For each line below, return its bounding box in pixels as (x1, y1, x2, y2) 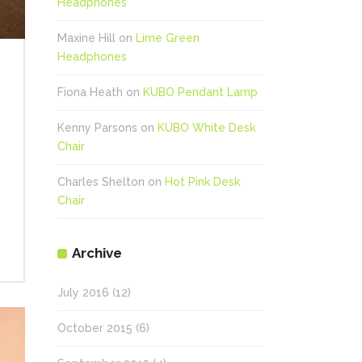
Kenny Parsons (57, 121, 137, 134)
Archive (72, 245, 122, 261)
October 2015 (57, 322, 133, 335)
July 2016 (57, 286, 109, 299)
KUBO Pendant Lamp (143, 86, 258, 99)
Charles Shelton (57, 175, 145, 188)
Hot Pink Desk (165, 175, 240, 188)
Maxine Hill (57, 32, 116, 44)
